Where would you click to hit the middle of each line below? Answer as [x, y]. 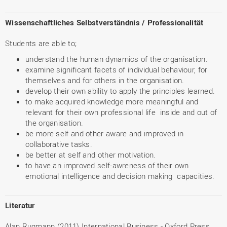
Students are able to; [41, 43]
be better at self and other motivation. [91, 155]
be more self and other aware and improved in [105, 133]
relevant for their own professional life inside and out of [121, 112]
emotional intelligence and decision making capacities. [120, 176]
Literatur [20, 205]
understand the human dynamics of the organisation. [117, 59]
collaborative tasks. [59, 144]
